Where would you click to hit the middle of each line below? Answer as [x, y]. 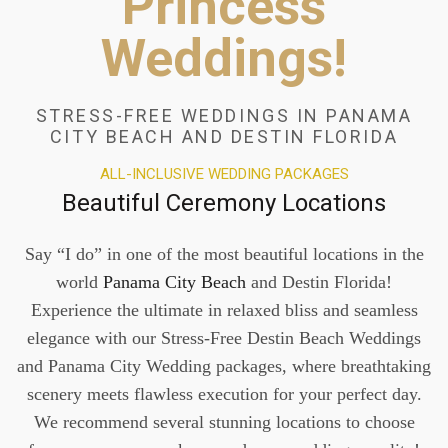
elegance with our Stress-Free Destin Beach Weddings [224, 338]
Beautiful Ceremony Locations [224, 203]
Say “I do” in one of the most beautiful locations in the [224, 254]
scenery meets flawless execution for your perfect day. [224, 394]
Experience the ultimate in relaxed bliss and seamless [224, 310]
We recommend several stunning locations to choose [224, 422]
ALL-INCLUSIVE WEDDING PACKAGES [224, 174]
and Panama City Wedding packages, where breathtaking [224, 366]
